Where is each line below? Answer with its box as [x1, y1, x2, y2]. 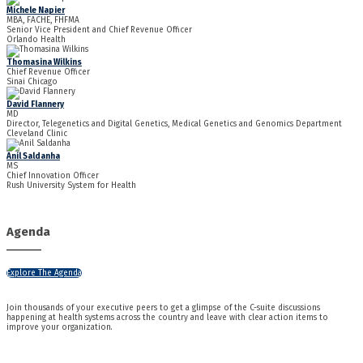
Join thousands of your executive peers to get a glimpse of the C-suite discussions [6, 302, 320, 313]
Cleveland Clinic [6, 129, 67, 139]
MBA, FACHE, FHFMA [6, 15, 79, 26]
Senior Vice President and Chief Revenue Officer [6, 25, 192, 36]
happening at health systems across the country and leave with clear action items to [6, 312, 328, 322]
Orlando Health [6, 35, 66, 45]
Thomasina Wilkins [6, 58, 82, 68]
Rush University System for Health [6, 181, 136, 191]
